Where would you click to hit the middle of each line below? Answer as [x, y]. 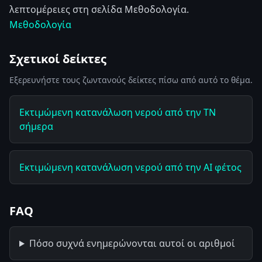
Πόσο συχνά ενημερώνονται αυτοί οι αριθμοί [132, 243]
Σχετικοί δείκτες [58, 59]
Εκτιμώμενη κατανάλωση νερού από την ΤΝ [118, 112]
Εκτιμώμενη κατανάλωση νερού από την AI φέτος [130, 167]
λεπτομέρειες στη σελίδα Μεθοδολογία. [99, 9]
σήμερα [36, 126]
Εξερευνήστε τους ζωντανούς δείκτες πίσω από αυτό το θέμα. [131, 80]
